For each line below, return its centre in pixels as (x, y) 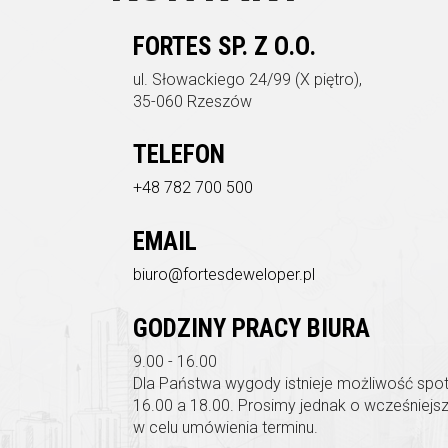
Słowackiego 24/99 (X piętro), (257, 80)
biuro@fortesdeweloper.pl (224, 275)
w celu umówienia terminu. (225, 428)
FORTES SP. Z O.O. (224, 47)
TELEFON (179, 155)
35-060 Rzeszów (192, 102)
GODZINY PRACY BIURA (251, 329)
